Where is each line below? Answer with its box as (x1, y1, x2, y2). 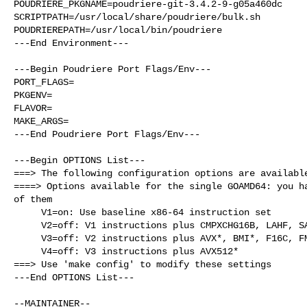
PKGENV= (14, 89, 52, 101)
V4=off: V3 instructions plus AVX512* (14, 245, 41, 257)
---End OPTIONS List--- (14, 271, 134, 283)
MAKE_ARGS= (14, 115, 69, 127)
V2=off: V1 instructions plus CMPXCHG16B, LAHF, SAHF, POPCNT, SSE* (14, 219, 41, 231)
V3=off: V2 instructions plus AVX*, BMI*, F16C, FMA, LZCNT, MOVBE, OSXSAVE (14, 232, 41, 244)
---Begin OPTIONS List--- (14, 154, 145, 166)
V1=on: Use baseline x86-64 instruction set (14, 206, 41, 218)
